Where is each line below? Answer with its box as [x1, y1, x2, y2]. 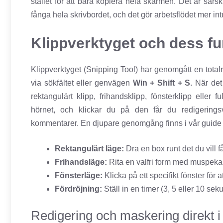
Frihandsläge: [55, 158, 107, 167]
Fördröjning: [55, 185, 102, 194]
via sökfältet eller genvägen [31, 79, 133, 88]
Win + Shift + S [132, 79, 191, 88]
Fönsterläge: [55, 171, 103, 180]
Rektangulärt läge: [55, 144, 124, 153]
